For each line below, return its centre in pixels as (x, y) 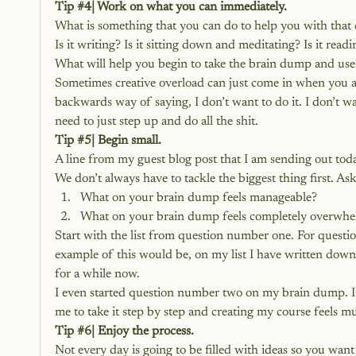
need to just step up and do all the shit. (157, 122)
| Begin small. (126, 141)
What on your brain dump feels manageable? (199, 198)
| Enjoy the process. (143, 331)
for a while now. (97, 274)
